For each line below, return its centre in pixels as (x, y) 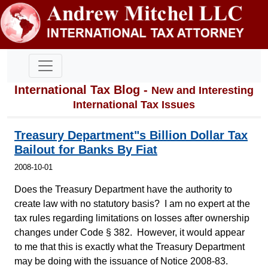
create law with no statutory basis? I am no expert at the (132, 203)
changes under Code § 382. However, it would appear (130, 232)
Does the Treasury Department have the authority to (123, 189)
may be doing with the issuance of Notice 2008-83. (121, 261)
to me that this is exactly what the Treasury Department (130, 246)
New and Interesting (202, 90)
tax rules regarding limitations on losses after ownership (132, 218)
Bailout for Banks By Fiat (86, 149)
